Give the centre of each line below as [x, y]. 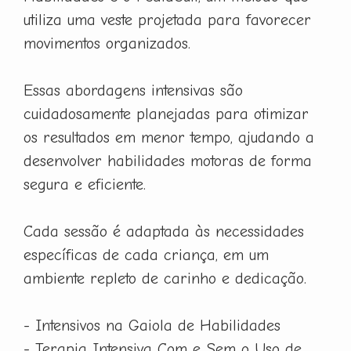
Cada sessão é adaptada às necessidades [164, 232]
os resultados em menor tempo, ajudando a [169, 138]
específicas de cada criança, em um [146, 255]
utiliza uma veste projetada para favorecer [167, 20]
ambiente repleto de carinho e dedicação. [165, 279]
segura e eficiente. [85, 185]
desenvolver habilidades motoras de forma [168, 161]
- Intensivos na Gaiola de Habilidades [152, 326]
